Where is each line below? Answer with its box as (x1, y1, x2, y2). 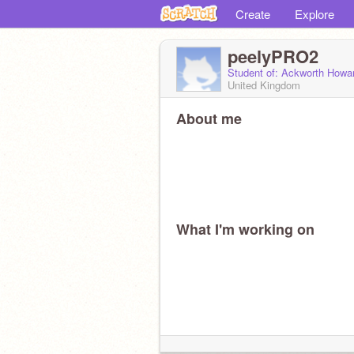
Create (235, 6, 270, 22)
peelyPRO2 (228, 43, 318, 69)
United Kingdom (228, 77, 300, 92)
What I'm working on (176, 219, 314, 239)
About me (176, 108, 242, 129)
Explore (295, 6, 334, 22)
